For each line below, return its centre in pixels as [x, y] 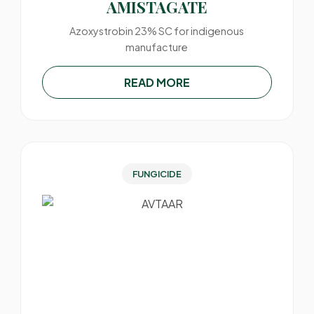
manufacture [157, 47]
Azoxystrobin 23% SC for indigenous [157, 31]
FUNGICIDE [157, 174]
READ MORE [157, 82]
